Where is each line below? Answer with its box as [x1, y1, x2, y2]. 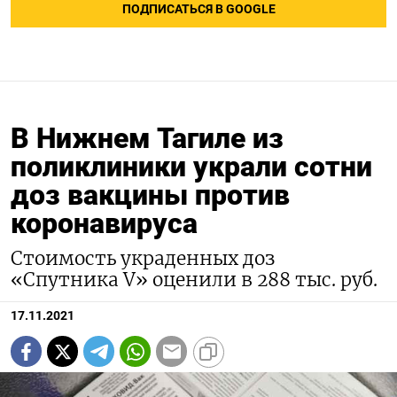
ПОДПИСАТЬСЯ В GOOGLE [121, 2, 276, 18]
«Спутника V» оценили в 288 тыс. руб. [11, 269, 378, 292]
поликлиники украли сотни [11, 150, 372, 184]
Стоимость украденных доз [11, 247, 275, 271]
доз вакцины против [11, 178, 290, 213]
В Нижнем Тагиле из [11, 121, 284, 156]
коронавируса [11, 206, 198, 241]
